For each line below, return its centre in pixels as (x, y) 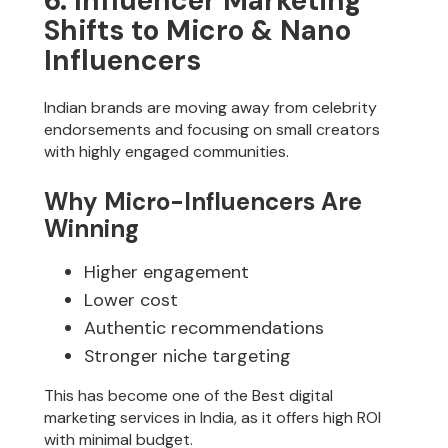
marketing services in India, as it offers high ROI (213, 417)
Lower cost (131, 299)
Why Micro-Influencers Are (203, 201)
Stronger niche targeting (188, 355)
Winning (92, 228)
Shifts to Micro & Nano (198, 31)
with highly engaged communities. (167, 152)
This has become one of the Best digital (189, 395)
